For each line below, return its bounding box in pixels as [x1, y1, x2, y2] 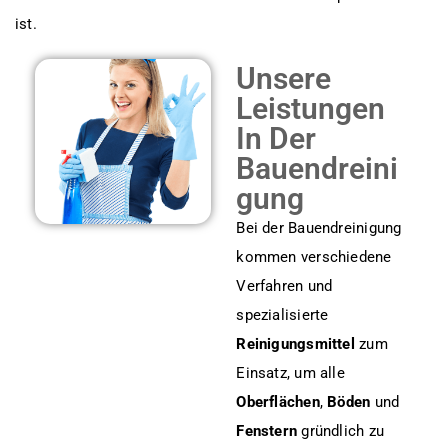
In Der [236, 120, 317, 156]
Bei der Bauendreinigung [236, 218, 402, 237]
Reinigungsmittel [236, 334, 355, 353]
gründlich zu [297, 421, 385, 440]
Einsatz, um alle [236, 363, 345, 382]
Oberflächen [236, 392, 320, 411]
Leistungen [236, 90, 386, 126]
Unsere [236, 60, 332, 96]
